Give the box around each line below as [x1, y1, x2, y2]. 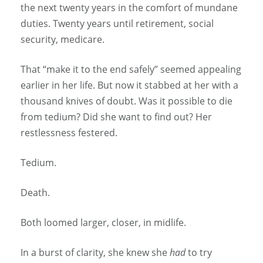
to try [186, 246, 212, 259]
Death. [21, 186, 50, 200]
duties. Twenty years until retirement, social [21, 17, 214, 31]
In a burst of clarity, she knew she [21, 246, 170, 259]
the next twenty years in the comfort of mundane [21, 1, 238, 15]
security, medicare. [21, 33, 104, 46]
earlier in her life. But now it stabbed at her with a [21, 79, 238, 92]
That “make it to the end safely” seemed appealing [21, 63, 241, 76]
